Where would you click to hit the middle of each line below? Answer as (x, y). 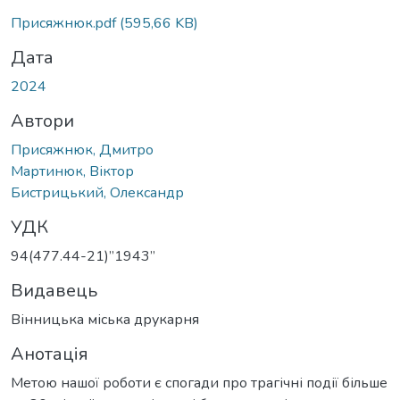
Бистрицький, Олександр (97, 192)
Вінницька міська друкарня (105, 319)
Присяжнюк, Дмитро (82, 150)
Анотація (50, 354)
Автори (42, 121)
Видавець (54, 290)
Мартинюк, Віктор (72, 171)
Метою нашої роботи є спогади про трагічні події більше (199, 383)
